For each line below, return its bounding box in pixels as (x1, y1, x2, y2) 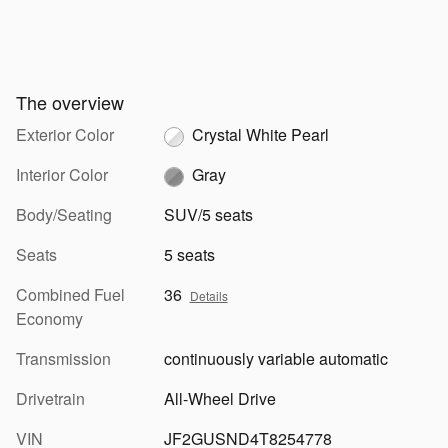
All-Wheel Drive (163, 387, 276, 411)
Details (189, 287, 228, 305)
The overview (16, 89, 124, 116)
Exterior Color (16, 123, 114, 147)
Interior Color (16, 163, 108, 187)
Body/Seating (16, 203, 112, 227)
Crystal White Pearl (191, 123, 329, 147)
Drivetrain (16, 387, 85, 411)
